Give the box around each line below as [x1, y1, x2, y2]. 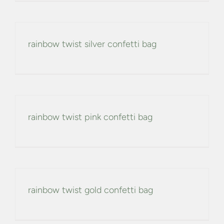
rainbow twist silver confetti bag [28, 38, 156, 50]
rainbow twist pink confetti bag [28, 111, 152, 123]
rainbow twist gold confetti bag [28, 184, 153, 196]
